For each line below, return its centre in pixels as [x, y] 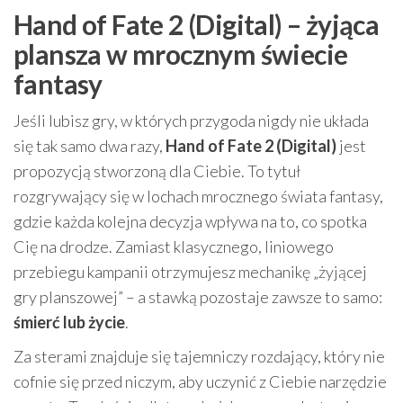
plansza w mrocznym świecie [181, 54]
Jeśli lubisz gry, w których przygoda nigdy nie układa [191, 121]
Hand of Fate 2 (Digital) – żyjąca [197, 24]
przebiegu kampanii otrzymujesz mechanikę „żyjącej [190, 272]
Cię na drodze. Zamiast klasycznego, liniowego [174, 246]
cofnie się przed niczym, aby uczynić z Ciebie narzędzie [200, 381]
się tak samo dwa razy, [90, 146]
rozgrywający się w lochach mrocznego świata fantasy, [198, 196]
